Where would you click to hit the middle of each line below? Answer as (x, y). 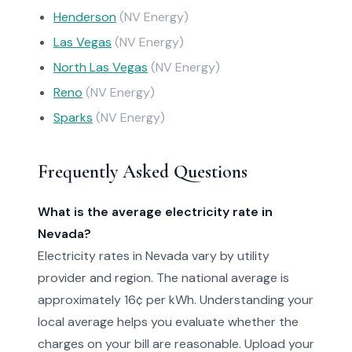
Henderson (85, 17)
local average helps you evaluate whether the (168, 322)
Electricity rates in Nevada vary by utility (154, 256)
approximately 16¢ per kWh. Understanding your (176, 300)
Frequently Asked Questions (143, 172)
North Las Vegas (101, 67)
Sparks (73, 117)
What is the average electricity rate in (155, 212)
